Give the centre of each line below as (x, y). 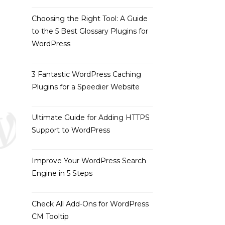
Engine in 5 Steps (62, 173)
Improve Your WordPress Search (89, 161)
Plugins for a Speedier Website (85, 87)
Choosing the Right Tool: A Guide (89, 19)
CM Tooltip (50, 216)
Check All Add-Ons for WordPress (90, 204)
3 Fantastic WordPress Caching (86, 74)
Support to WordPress (71, 130)
